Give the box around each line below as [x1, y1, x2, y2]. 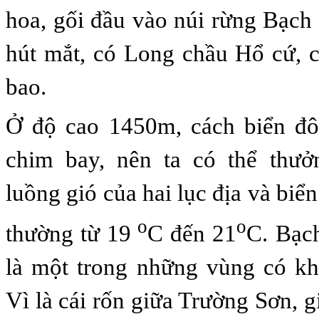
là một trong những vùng [6, 253, 263, 280]
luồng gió [6, 179, 98, 206]
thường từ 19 [6, 220, 132, 246]
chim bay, [6, 146, 117, 172]
